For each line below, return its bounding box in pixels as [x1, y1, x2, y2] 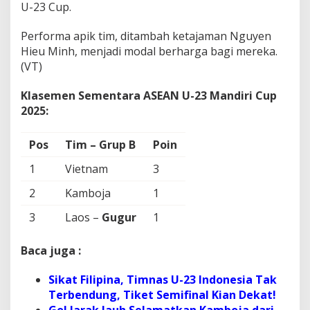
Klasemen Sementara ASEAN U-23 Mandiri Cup [21, 87, 277, 103]
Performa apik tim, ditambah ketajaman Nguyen [21, 28, 271, 44]
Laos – [65, 209, 102, 225]
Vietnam [65, 161, 108, 176]
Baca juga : [21, 242, 81, 258]
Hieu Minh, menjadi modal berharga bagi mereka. [21, 43, 277, 59]
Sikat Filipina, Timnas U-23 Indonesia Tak [48, 271, 277, 287]
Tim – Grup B [65, 136, 136, 152]
